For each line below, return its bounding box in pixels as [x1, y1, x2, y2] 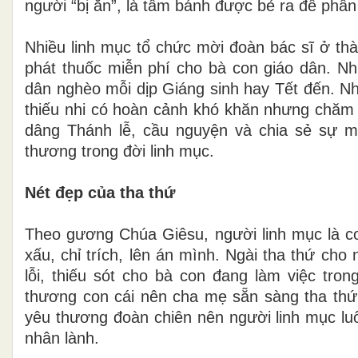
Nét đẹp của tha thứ [25, 183, 175, 201]
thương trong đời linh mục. [25, 141, 214, 160]
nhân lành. [25, 328, 99, 347]
